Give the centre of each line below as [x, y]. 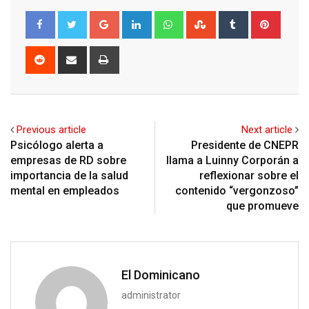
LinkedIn [168, 19]
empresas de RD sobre [68, 161]
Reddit [67, 54]
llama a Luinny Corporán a [232, 161]
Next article [267, 130]
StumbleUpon [244, 19]
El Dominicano [161, 275]
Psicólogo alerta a [57, 146]
